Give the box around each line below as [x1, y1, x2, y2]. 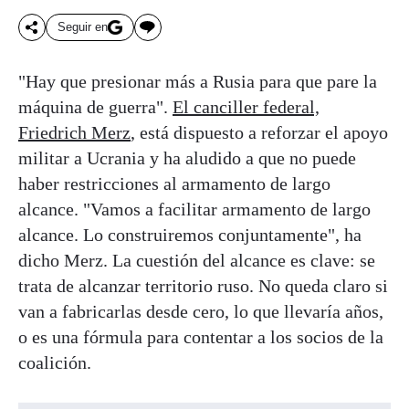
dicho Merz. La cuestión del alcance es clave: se [18, 249, 375, 270]
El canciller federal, [173, 96, 320, 117]
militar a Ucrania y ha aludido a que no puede [18, 147, 356, 168]
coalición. [18, 351, 91, 372]
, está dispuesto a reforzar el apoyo [131, 121, 388, 142]
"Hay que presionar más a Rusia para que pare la [18, 70, 377, 91]
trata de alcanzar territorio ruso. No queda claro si [18, 275, 388, 296]
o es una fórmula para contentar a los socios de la [18, 326, 383, 347]
